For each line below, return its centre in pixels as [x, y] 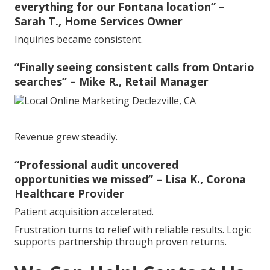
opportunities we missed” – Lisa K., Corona [130, 179]
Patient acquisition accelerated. [84, 212]
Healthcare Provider [69, 194]
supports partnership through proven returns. [121, 242]
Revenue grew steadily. [66, 137]
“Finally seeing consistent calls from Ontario [134, 67]
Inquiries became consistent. [79, 39]
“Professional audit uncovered [96, 165]
